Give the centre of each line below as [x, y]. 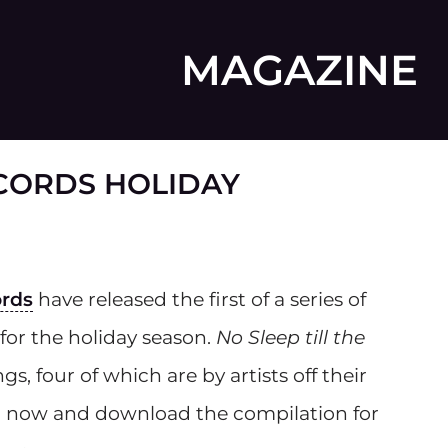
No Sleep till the [291, 338]
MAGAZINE [299, 69]
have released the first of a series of [200, 300]
